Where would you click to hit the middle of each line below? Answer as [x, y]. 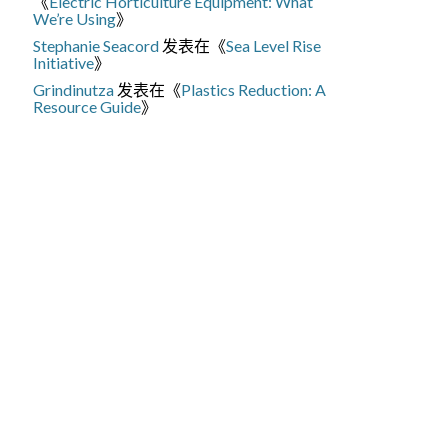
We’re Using [75, 18]
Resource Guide [87, 106]
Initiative [64, 62]
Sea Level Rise [274, 45]
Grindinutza [74, 89]
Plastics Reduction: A [254, 89]
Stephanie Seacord [96, 45]
